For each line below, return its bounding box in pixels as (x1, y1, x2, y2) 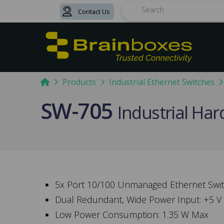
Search (121, 11, 144, 21)
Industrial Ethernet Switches (108, 76, 214, 87)
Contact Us (77, 6, 110, 16)
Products (62, 76, 96, 87)
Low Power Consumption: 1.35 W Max (55, 208, 209, 220)
